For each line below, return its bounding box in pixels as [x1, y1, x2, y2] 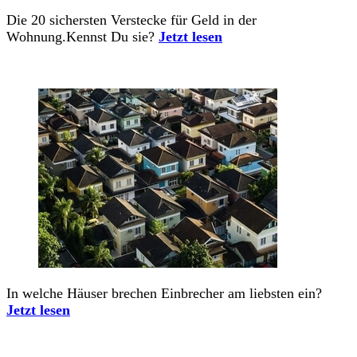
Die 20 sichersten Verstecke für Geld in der [6, 12, 257, 29]
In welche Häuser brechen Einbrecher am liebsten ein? [6, 285, 322, 302]
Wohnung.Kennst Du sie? [6, 29, 159, 45]
